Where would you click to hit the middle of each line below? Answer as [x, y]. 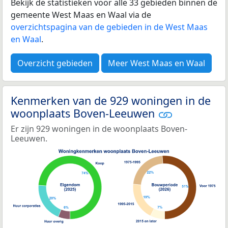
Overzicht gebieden [55, 63]
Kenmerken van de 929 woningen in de [111, 100]
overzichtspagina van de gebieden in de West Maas [109, 27]
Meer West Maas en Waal [156, 63]
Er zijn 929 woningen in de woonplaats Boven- [99, 129]
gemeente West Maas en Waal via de [81, 15]
